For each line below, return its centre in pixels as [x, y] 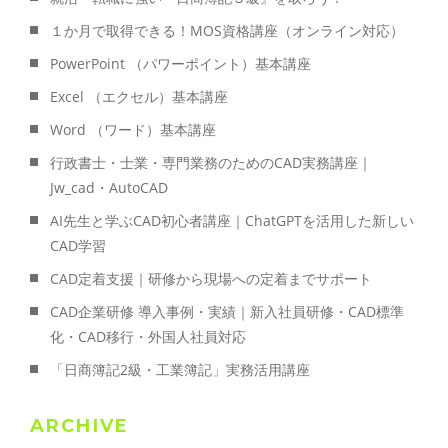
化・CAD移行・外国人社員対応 [148, 336]
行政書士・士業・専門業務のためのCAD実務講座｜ [211, 162]
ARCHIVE [80, 425]
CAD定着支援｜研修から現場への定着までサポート [211, 278]
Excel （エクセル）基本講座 [139, 96]
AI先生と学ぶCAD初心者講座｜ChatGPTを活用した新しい [232, 220]
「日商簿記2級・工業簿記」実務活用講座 [180, 369]
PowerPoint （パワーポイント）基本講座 [180, 63]
